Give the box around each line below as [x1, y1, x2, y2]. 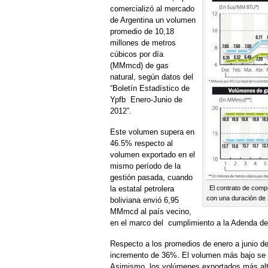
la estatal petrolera [110, 184, 174, 193]
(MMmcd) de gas [110, 61, 169, 70]
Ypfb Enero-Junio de [110, 95, 182, 104]
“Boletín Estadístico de [110, 84, 190, 93]
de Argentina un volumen [110, 16, 196, 25]
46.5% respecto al [110, 139, 173, 148]
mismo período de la [110, 162, 181, 170]
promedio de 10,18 [110, 27, 174, 36]
